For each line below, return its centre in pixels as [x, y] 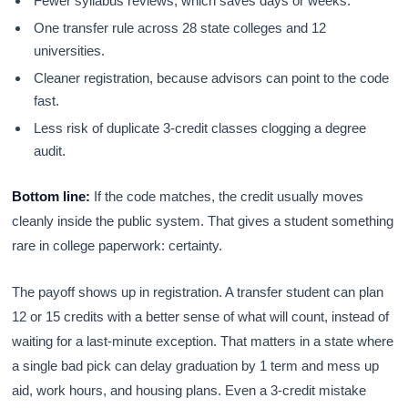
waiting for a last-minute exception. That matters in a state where [203, 341]
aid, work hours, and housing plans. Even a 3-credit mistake [189, 390]
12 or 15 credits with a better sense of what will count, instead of [201, 316]
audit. [50, 150]
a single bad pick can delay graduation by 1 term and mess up [196, 365]
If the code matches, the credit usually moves [227, 196]
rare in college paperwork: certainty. [117, 245]
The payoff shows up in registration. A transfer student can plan [198, 291]
